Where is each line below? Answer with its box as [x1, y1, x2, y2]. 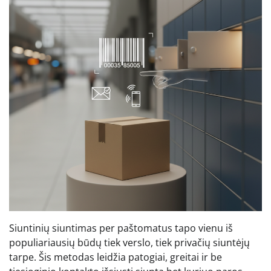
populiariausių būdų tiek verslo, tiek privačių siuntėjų [9, 236, 250, 249]
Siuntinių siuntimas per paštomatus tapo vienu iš [9, 221, 233, 235]
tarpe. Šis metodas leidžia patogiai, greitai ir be [9, 250, 222, 264]
